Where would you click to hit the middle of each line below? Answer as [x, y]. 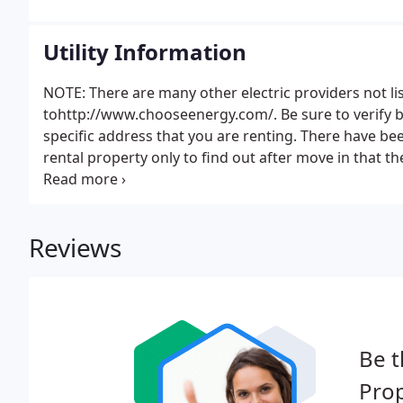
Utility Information [145, 52]
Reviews [75, 247]
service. [69, 179]
